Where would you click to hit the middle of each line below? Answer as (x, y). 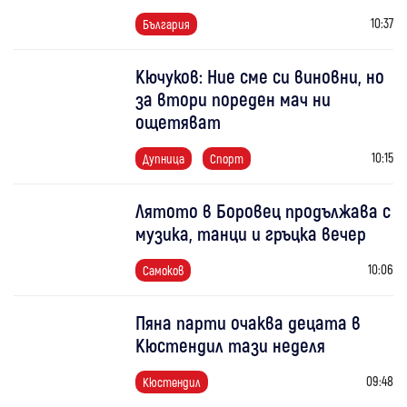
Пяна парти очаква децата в (248, 322)
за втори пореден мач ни (233, 98)
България (167, 24)
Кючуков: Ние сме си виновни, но (260, 75)
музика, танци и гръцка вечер (251, 233)
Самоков (164, 270)
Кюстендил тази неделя (231, 344)
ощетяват (179, 121)
